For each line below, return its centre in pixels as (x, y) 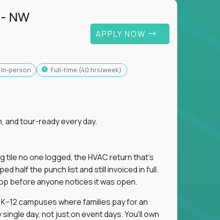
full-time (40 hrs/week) (88, 69)
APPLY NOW (122, 34)
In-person (16, 69)
